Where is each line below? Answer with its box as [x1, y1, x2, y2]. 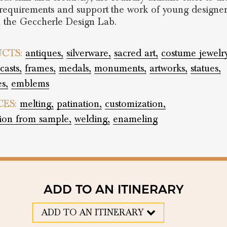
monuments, [94, 62, 146, 74]
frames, [24, 62, 56, 74]
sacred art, [113, 47, 158, 59]
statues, [190, 62, 221, 74]
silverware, [66, 47, 111, 59]
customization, [104, 98, 166, 110]
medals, [58, 62, 91, 74]
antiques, [25, 47, 63, 59]
